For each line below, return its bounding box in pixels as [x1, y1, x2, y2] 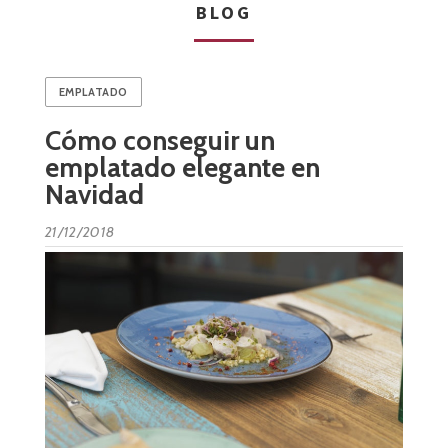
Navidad [44, 178, 144, 211]
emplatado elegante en [44, 151, 320, 184]
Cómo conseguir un [44, 124, 275, 157]
